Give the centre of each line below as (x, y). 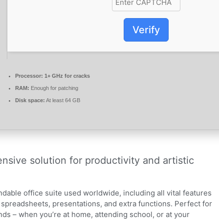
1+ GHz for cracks (66, 76)
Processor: (29, 76)
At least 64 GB (63, 100)
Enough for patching (54, 88)
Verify (146, 30)
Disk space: (30, 100)
